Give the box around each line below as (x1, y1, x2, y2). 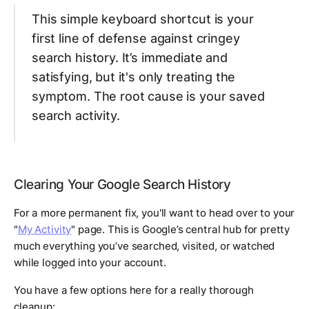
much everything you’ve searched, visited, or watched (14, 239, 275, 252)
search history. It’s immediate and (32, 50, 228, 65)
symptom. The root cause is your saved (32, 88, 265, 103)
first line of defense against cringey (32, 30, 240, 46)
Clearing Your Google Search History (14, 176, 231, 192)
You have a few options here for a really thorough (14, 283, 254, 297)
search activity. (32, 108, 120, 123)
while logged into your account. (14, 255, 166, 269)
